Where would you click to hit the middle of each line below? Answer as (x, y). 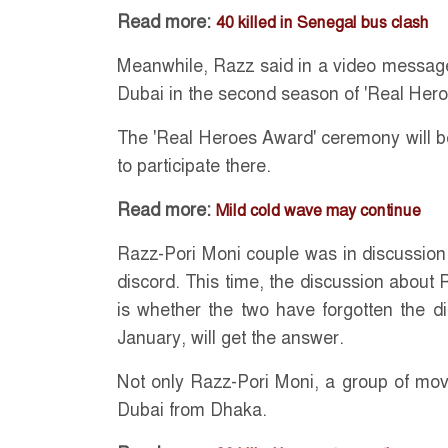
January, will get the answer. (230, 337)
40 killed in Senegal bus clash (322, 22)
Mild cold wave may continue (318, 210)
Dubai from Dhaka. (192, 409)
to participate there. (194, 165)
